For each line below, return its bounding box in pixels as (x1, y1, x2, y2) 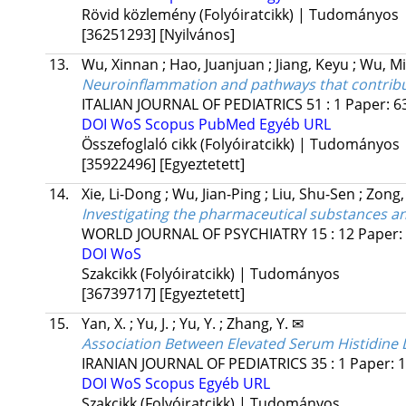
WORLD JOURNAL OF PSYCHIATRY (81, 224, 307, 245)
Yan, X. (81, 314, 130, 334)
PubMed (198, 114, 259, 135)
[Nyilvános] (159, 24, 235, 45)
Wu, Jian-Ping (171, 184, 265, 205)
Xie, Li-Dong (81, 184, 165, 205)
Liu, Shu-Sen (271, 184, 359, 205)
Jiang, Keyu (275, 54, 353, 75)
